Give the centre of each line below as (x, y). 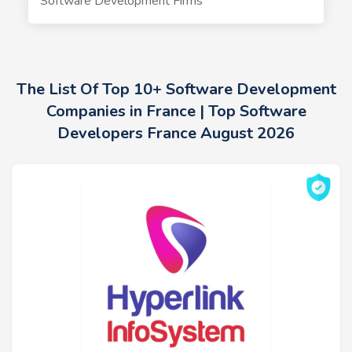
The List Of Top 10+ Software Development (176, 89)
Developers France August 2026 (176, 133)
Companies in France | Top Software (176, 111)
